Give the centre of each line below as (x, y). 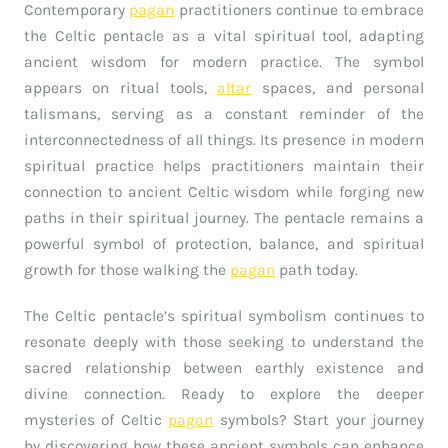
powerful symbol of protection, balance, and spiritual (224, 244)
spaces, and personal (338, 88)
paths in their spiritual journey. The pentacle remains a (224, 218)
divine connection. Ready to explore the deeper (224, 394)
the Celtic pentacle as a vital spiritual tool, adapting (224, 36)
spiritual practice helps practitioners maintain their (224, 166)
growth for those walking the (126, 270)
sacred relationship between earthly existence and (224, 368)
